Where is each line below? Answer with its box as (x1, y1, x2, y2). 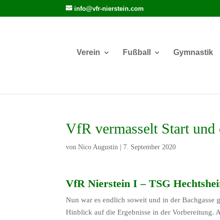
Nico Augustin (78, 143, 118, 151)
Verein (76, 48, 100, 56)
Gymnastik (173, 48, 213, 56)
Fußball (122, 48, 151, 56)
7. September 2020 (123, 143, 176, 151)
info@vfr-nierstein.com (74, 4, 144, 12)
